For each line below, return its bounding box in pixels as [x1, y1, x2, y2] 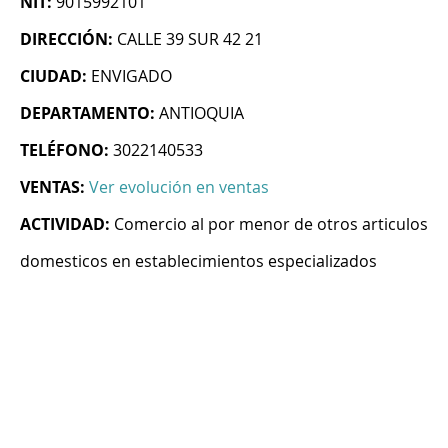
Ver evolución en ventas [89, 176, 269, 199]
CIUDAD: [20, 65, 87, 88]
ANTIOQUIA [159, 102, 244, 125]
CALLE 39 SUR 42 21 [117, 28, 263, 51]
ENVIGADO [91, 65, 172, 88]
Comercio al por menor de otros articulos [114, 213, 428, 236]
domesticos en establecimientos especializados [20, 250, 377, 273]
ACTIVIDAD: [20, 213, 110, 236]
